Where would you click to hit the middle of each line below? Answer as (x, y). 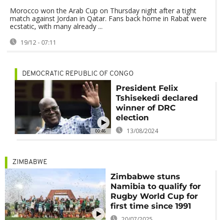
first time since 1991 (151, 206)
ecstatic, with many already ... (56, 26)
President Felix (147, 88)
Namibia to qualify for (156, 186)
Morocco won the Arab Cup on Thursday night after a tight (103, 11)
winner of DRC (146, 108)
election (132, 118)
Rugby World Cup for (154, 196)
